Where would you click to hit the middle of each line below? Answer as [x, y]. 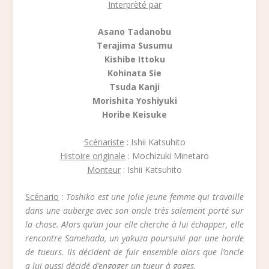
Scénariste [104, 142]
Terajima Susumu [134, 46]
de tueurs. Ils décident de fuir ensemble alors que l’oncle [134, 252]
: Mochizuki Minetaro [167, 156]
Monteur [104, 169]
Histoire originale [93, 156]
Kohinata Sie [134, 73]
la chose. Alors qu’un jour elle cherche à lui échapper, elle [134, 225]
